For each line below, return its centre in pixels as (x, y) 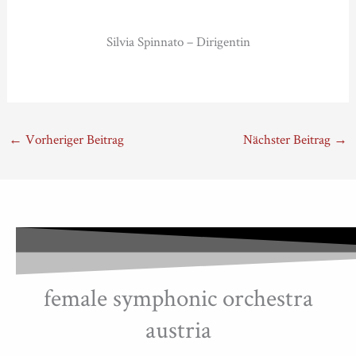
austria (178, 329)
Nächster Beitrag (288, 139)
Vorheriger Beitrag (74, 139)
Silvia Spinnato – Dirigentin (178, 42)
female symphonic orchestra (178, 297)
